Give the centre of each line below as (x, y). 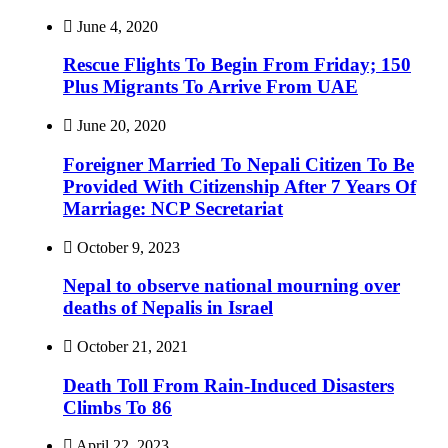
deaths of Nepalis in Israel (168, 308)
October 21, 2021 (130, 346)
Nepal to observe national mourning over (231, 286)
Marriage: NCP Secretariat (173, 208)
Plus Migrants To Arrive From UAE (210, 87)
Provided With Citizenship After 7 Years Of (239, 186)
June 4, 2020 (115, 26)
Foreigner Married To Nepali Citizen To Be (238, 164)
